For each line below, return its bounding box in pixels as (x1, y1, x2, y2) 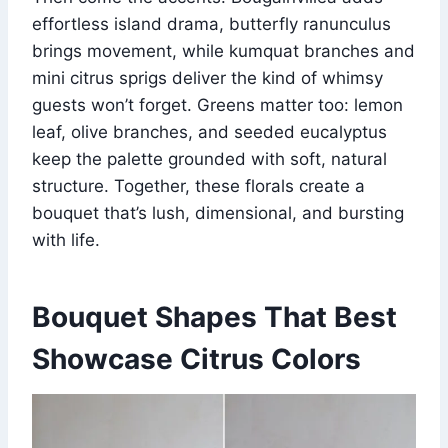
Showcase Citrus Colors (32, 342, 361, 377)
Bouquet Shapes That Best (32, 300, 397, 335)
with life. (32, 230, 100, 251)
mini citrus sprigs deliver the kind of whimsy (32, 68, 383, 89)
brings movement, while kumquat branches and (32, 41, 415, 62)
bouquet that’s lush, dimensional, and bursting (32, 203, 404, 224)
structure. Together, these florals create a (32, 176, 365, 197)
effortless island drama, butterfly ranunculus (32, 14, 391, 35)
